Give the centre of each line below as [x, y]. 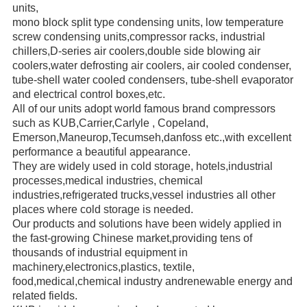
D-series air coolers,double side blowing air [155, 51]
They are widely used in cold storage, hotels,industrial [142, 166]
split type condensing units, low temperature [177, 22]
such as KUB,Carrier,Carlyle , [85, 123]
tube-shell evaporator [242, 79]
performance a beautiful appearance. [101, 151]
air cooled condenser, [239, 65]
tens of [236, 238]
